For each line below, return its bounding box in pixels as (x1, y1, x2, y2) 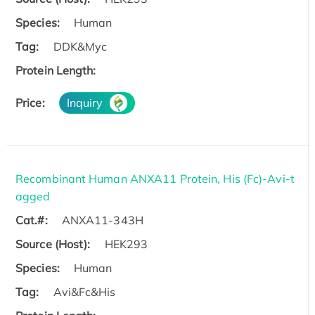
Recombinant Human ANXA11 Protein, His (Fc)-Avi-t (15, 172, 295, 186)
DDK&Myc (53, 39, 108, 54)
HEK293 (104, 237, 148, 252)
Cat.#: (15, 213, 48, 228)
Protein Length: (15, 63, 96, 78)
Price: (15, 96, 45, 110)
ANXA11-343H (61, 213, 143, 228)
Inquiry (66, 96, 103, 110)
